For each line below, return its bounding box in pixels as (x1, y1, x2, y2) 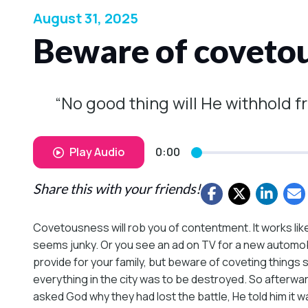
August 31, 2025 (33, 9, 138, 28)
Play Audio (69, 144, 124, 160)
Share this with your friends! (33, 180, 201, 197)
